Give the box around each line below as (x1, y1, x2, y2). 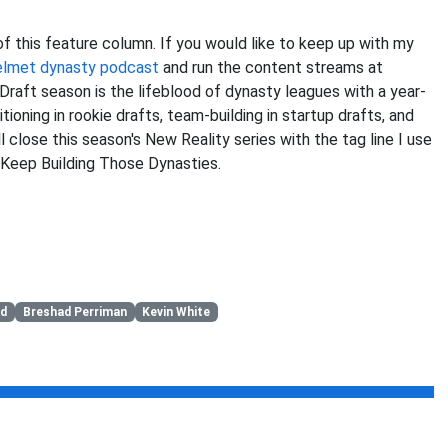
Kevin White (142, 305, 211, 320)
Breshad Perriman (22, 305, 127, 320)
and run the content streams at (159, 58, 383, 77)
